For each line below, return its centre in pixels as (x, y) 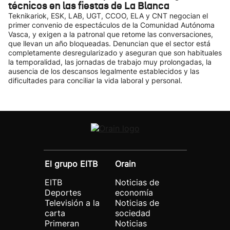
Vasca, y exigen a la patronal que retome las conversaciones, (111, 34)
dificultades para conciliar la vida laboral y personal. (95, 80)
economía (134, 193)
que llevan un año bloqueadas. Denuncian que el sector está (109, 43)
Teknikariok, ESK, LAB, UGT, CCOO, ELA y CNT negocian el (108, 16)
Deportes (63, 193)
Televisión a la (72, 203)
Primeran (62, 223)
